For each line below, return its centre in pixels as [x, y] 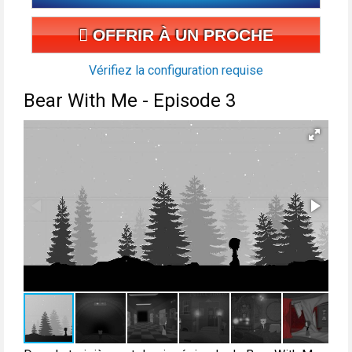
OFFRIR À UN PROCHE [181, 35]
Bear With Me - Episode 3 [130, 101]
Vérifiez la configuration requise [176, 71]
